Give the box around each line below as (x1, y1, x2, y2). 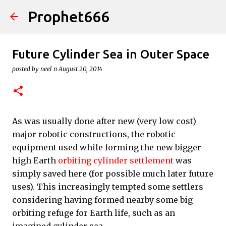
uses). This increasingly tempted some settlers (12, 182, 203, 192)
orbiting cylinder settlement (58, 155, 174, 165)
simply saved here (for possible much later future (12, 168, 213, 179)
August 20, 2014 (59, 65, 102, 73)
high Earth (12, 155, 58, 165)
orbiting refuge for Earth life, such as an (12, 208, 175, 218)
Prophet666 (28, 8, 109, 25)
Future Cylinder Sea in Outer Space (12, 47, 209, 61)
